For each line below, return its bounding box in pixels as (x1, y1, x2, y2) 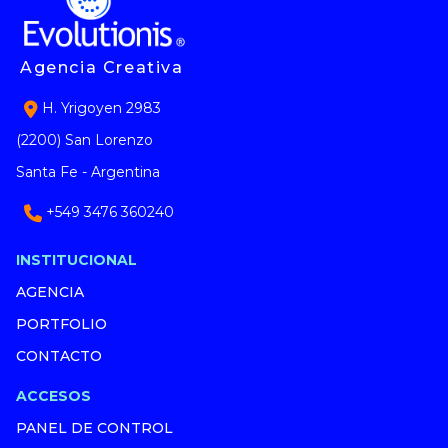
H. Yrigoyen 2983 (38, 99, 161, 118)
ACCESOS (16, 387, 91, 406)
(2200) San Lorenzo (16, 131, 153, 150)
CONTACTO (16, 347, 102, 366)
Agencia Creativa (20, 58, 184, 78)
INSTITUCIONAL (16, 251, 137, 270)
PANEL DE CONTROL (16, 419, 173, 438)
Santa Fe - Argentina (16, 163, 160, 182)
